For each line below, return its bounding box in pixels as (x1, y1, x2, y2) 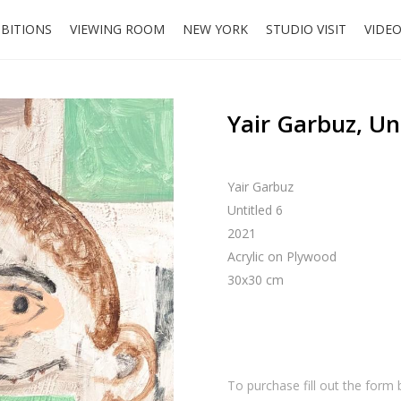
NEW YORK (183, 21, 248, 38)
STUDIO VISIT (266, 21, 346, 38)
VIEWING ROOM (70, 21, 165, 38)
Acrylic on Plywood (227, 248, 337, 265)
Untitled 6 (227, 201, 283, 218)
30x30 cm (227, 271, 284, 288)
